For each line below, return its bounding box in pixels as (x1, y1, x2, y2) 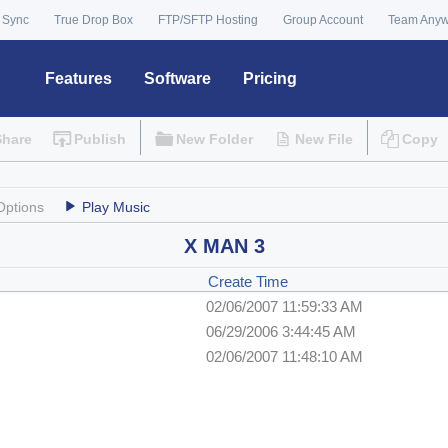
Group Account (283, 13, 363, 27)
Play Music (82, 199, 150, 216)
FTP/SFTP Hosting (158, 13, 258, 27)
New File (294, 131, 353, 148)
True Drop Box (54, 13, 133, 27)
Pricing (243, 70, 297, 87)
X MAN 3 (183, 235, 265, 258)
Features (45, 70, 112, 87)
